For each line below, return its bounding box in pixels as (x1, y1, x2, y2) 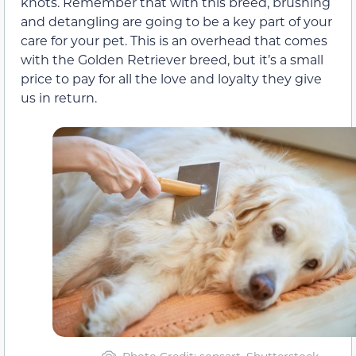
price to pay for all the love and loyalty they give (21, 69, 322, 87)
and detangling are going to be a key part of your (21, 12, 332, 29)
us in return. (21, 88, 97, 106)
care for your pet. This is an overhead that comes (21, 31, 327, 48)
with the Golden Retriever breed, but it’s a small (21, 50, 323, 68)
